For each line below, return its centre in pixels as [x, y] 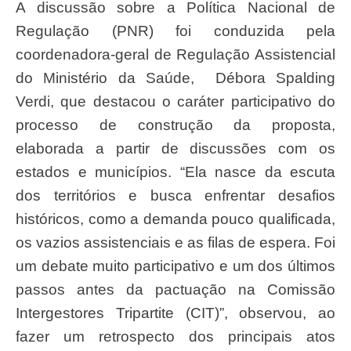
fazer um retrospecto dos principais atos [175, 337]
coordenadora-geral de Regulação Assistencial [175, 55]
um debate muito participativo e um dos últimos [175, 266]
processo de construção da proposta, [175, 125]
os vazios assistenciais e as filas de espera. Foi [175, 243]
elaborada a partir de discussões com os [175, 149]
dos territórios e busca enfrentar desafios [175, 196]
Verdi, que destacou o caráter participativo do [175, 102]
